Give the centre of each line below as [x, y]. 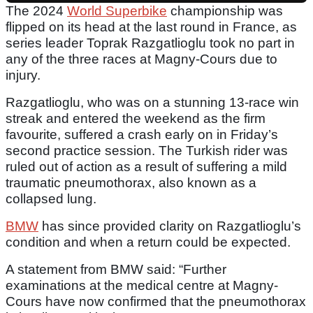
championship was [225, 11]
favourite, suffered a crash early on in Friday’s [142, 135]
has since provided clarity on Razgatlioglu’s [170, 226]
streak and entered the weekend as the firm [136, 119]
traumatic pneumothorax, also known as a [131, 183]
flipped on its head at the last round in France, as [151, 27]
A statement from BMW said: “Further [116, 270]
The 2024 [36, 11]
